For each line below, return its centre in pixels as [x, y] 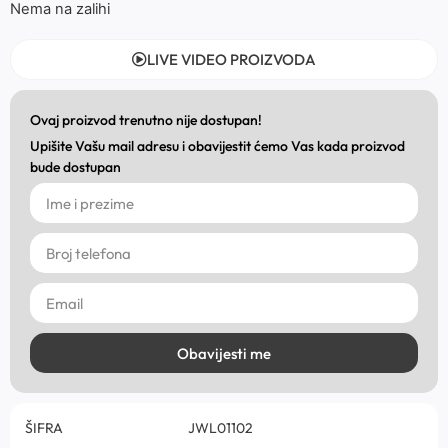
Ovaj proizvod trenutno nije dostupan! [146, 120]
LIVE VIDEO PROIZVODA [231, 60]
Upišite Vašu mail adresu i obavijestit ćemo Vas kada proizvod [217, 146]
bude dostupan [75, 167]
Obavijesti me [224, 353]
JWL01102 [220, 428]
